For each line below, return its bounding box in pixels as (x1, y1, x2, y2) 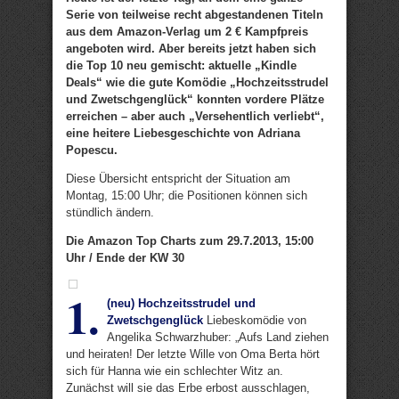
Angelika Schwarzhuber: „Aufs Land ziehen (107, 330, 329, 344)
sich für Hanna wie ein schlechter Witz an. (66, 364, 283, 378)
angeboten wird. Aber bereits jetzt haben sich (66, 42, 316, 55)
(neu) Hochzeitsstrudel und (107, 297, 256, 310)
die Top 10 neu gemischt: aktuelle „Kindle (66, 59, 297, 72)
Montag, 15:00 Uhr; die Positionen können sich (66, 189, 307, 202)
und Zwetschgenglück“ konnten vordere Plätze (66, 93, 324, 106)
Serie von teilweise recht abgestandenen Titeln (66, 8, 323, 21)
